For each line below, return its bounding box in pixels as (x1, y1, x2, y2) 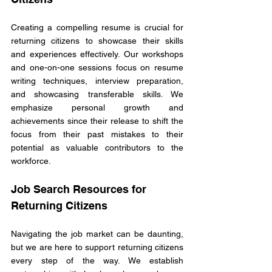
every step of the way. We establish (11, 256, 183, 266)
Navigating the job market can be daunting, (11, 229, 183, 239)
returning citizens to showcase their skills (11, 36, 183, 46)
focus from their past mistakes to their (11, 129, 183, 140)
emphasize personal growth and (11, 103, 183, 113)
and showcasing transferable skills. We (11, 89, 183, 100)
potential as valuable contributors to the (11, 143, 183, 153)
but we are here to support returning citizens (11, 242, 183, 253)
